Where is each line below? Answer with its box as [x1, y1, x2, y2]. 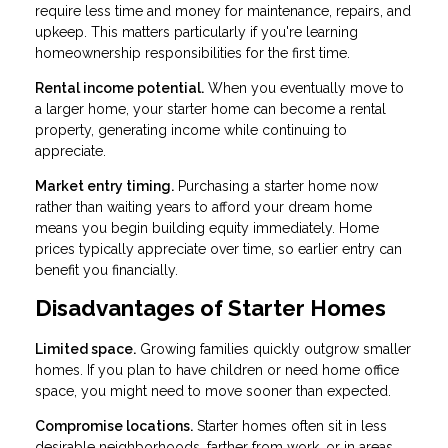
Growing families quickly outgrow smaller [136, 340, 411, 357]
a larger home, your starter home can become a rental [35, 101, 386, 118]
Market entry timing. [35, 178, 174, 195]
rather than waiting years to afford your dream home [35, 199, 372, 216]
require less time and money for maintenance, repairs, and [35, 3, 411, 20]
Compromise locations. [35, 417, 193, 434]
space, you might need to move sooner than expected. [35, 382, 391, 399]
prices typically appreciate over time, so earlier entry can [35, 241, 402, 258]
